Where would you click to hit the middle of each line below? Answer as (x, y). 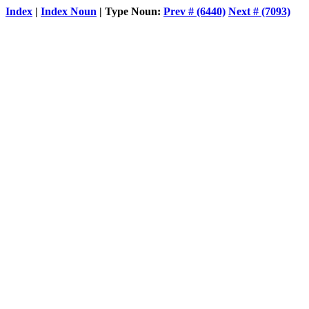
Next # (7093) (259, 11)
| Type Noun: (130, 11)
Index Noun (69, 11)
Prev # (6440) (195, 11)
